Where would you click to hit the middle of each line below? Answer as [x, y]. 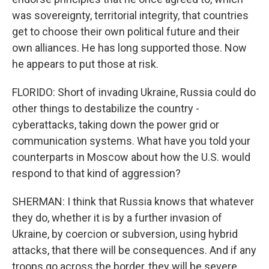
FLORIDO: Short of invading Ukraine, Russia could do [134, 92]
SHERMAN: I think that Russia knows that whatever [133, 201]
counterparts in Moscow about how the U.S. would [131, 157]
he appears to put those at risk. [85, 64]
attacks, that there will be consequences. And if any [134, 250]
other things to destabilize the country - [106, 108]
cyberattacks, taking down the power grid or [116, 125]
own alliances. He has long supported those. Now [129, 48]
